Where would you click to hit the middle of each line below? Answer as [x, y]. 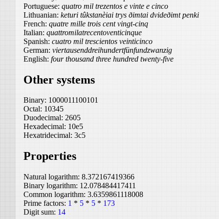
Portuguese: [43, 6]
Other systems [59, 79]
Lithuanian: [42, 15]
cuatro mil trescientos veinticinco [102, 41]
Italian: [35, 32]
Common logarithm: [55, 195]
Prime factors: [46, 203]
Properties [50, 156]
